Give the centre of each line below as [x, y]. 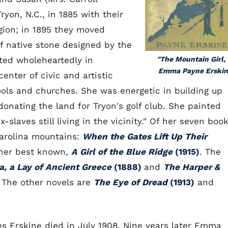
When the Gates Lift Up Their [145, 136]
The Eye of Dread [131, 182]
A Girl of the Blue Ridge [122, 152]
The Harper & [192, 167]
